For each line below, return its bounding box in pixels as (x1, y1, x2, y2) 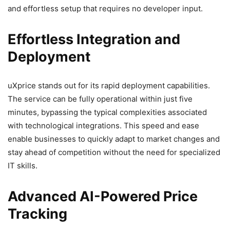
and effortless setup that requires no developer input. (8, 3, 203, 13)
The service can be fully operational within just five (8, 93, 193, 104)
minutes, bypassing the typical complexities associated (8, 107, 207, 117)
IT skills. (8, 160, 37, 170)
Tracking (8, 205, 67, 222)
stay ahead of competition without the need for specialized (8, 147, 220, 157)
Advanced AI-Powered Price (8, 187, 198, 205)
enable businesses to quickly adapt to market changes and (8, 133, 220, 144)
